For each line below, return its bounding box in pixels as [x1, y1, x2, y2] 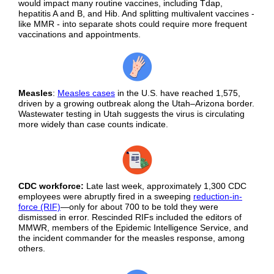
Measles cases [57, 88, 115, 98]
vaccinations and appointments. [18, 29, 143, 39]
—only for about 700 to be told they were [61, 202, 218, 212]
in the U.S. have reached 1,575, [115, 88, 240, 98]
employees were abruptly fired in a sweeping [18, 191, 193, 201]
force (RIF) [18, 202, 61, 212]
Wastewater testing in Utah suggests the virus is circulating [18, 109, 245, 119]
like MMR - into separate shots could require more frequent [18, 19, 247, 29]
